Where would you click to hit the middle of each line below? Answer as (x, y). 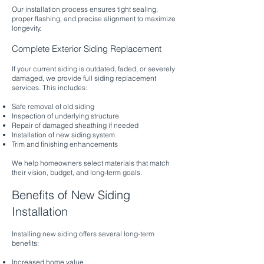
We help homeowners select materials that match (91, 163)
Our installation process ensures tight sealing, (85, 9)
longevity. (27, 28)
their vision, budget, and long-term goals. (77, 172)
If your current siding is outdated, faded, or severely (93, 69)
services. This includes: (49, 88)
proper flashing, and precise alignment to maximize (94, 19)
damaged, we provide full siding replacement (84, 78)
